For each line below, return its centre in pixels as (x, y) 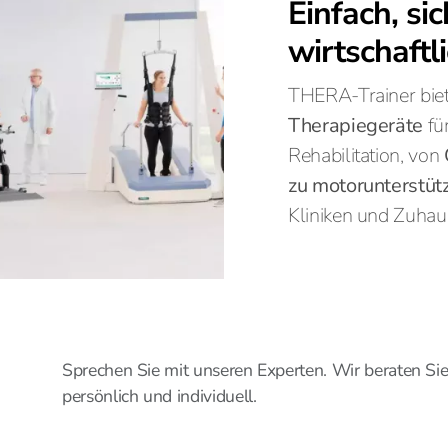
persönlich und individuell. (159, 396)
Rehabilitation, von (366, 155)
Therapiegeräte (356, 125)
